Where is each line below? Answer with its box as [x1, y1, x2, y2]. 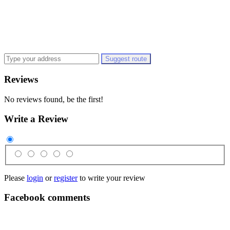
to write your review [78, 173, 145, 182]
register [54, 173, 78, 182]
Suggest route [105, 55, 147, 63]
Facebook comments [4, 192, 90, 203]
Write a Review [4, 113, 68, 125]
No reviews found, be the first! [4, 94, 103, 104]
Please [4, 173, 27, 182]
